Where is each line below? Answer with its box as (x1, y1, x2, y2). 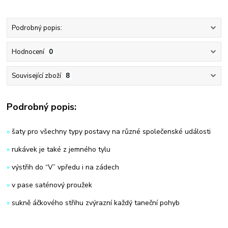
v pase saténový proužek (12, 180, 93, 190)
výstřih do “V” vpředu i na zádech (12, 162, 120, 172)
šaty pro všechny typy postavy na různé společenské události (12, 126, 211, 136)
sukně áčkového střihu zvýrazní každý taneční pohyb (12, 197, 180, 208)
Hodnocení (11, 47, 44, 57)
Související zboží (11, 71, 61, 81)
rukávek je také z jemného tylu (12, 144, 111, 154)
